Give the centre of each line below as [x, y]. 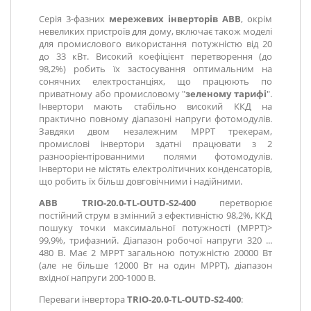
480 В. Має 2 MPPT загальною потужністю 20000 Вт [155, 253]
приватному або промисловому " [112, 94]
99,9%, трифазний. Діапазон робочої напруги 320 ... [155, 241]
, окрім [257, 19]
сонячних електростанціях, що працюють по [155, 82]
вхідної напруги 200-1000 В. [97, 278]
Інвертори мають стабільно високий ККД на [155, 107]
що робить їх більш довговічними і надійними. [141, 182]
